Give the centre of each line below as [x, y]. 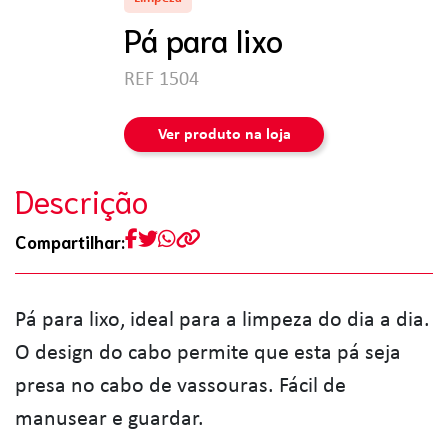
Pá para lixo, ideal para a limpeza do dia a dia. [222, 320]
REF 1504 [161, 80]
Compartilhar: [70, 241]
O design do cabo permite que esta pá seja [208, 353]
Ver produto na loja [224, 134]
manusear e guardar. [109, 419]
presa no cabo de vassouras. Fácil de [180, 386]
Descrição [81, 200]
